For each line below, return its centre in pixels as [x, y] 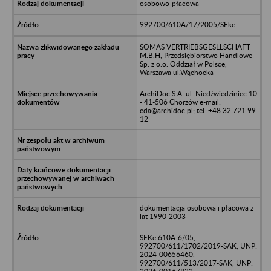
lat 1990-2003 [162, 216]
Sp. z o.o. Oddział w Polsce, [183, 64]
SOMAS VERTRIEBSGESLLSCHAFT [195, 47]
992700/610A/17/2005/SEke [187, 24]
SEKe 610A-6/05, [167, 237]
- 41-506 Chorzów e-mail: [180, 102]
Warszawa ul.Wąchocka [176, 72]
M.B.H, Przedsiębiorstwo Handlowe [196, 55]
